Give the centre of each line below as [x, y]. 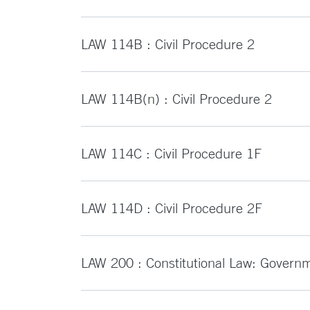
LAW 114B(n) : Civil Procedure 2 [176, 99]
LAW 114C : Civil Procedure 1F [171, 153]
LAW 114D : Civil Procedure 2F [172, 208]
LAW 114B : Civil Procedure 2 [168, 44]
